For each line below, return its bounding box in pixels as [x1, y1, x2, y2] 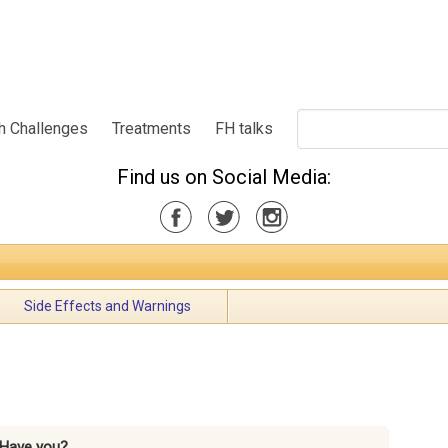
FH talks [215, 118, 274, 138]
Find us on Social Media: [117, 164, 331, 189]
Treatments [112, 118, 192, 138]
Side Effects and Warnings [24, 298, 191, 315]
